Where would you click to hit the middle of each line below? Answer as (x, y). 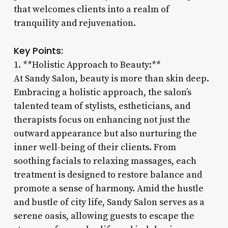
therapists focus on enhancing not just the (102, 120)
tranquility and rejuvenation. (75, 23)
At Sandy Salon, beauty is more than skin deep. (111, 78)
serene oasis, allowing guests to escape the (104, 216)
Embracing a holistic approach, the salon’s (102, 92)
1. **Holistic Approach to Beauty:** (87, 65)
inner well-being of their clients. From (95, 147)
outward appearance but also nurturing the (105, 133)
